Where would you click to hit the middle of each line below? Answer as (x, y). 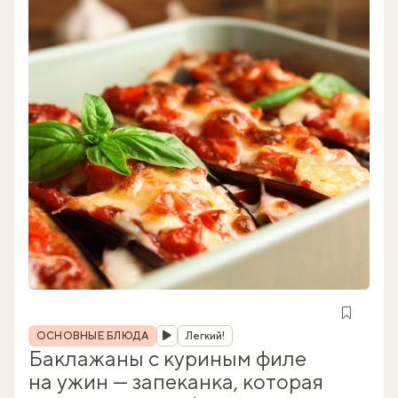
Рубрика (55, 331)
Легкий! (206, 336)
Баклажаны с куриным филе (167, 358)
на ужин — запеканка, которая (176, 381)
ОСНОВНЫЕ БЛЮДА (93, 336)
